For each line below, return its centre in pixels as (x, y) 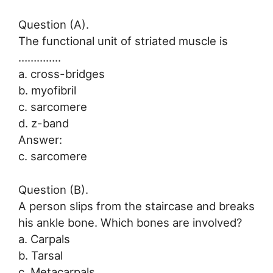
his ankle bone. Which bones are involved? (130, 222)
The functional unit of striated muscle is (123, 41)
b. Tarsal (41, 255)
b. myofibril (47, 90)
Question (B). (53, 189)
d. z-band (44, 123)
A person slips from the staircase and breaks (136, 206)
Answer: (40, 139)
